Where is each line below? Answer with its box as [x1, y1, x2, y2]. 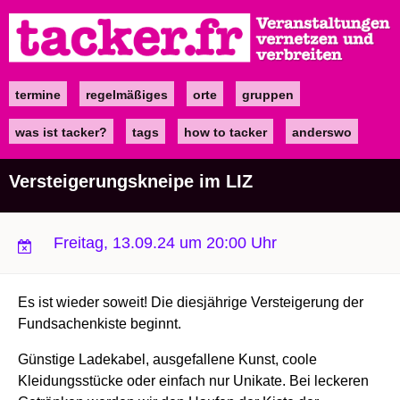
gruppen [242, 87, 294, 102]
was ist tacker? [15, 124, 107, 139]
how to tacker [184, 124, 267, 139]
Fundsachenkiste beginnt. [18, 315, 181, 331]
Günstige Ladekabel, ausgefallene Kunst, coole [18, 351, 317, 367]
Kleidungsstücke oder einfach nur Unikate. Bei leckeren [18, 372, 369, 388]
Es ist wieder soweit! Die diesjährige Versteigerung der [18, 294, 363, 310]
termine [15, 87, 61, 102]
